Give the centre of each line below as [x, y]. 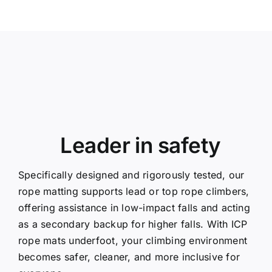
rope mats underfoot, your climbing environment [133, 240]
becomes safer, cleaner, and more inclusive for [129, 257]
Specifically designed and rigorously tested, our [131, 175]
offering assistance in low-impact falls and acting [134, 207]
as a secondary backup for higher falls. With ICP [133, 224]
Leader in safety [141, 145]
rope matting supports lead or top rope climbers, [134, 191]
